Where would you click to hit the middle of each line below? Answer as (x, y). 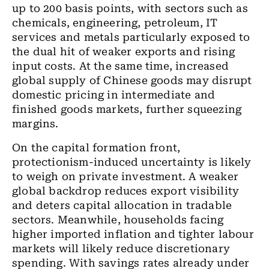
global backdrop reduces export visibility (126, 191)
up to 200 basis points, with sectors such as (130, 8)
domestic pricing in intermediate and (114, 95)
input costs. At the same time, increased (121, 66)
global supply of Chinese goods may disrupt (132, 80)
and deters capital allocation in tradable (122, 205)
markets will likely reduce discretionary (121, 249)
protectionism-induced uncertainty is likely (132, 162)
